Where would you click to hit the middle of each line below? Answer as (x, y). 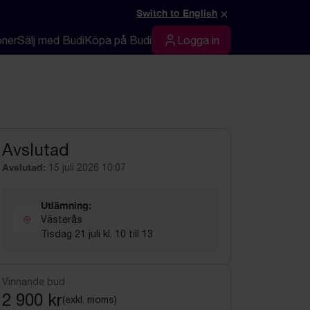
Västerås (62, 219)
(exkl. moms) (90, 300)
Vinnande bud (34, 282)
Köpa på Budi (118, 40)
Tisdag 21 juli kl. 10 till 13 (97, 234)
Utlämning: (66, 205)
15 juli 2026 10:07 (87, 167)
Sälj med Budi (51, 40)
